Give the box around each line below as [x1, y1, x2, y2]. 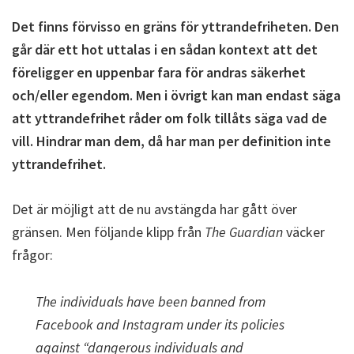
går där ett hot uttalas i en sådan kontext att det [12, 40, 318, 58]
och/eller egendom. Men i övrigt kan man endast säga [12, 86, 341, 104]
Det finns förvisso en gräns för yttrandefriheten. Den [12, 17, 339, 36]
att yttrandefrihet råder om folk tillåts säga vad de [12, 109, 327, 127]
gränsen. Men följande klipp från [12, 223, 205, 241]
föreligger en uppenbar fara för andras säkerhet [12, 63, 306, 81]
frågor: [12, 246, 53, 264]
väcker [283, 223, 325, 241]
